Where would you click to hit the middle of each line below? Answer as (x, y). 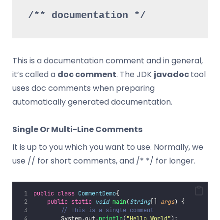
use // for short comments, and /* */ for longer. (104, 161)
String (140, 202)
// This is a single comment (107, 210)
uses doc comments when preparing (83, 88)
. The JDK (135, 74)
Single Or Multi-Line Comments (77, 129)
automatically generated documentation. (92, 102)
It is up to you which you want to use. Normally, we (108, 147)
